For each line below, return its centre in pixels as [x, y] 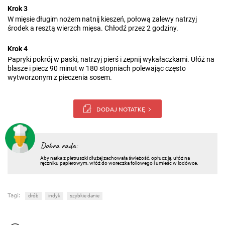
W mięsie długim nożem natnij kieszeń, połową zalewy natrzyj [102, 19]
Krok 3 [18, 9]
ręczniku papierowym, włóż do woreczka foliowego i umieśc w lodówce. [119, 163]
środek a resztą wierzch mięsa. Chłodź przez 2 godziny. [93, 28]
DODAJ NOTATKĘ [121, 109]
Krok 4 [18, 49]
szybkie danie [85, 196]
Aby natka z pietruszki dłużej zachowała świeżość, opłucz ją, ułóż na [115, 158]
